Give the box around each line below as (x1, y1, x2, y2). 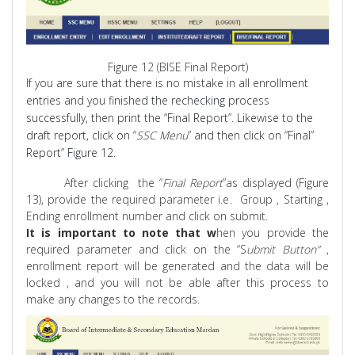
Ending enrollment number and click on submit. (26, 208, 269, 223)
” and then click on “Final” (188, 127, 315, 143)
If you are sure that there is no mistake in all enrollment (26, 74, 309, 90)
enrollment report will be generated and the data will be (26, 258, 329, 273)
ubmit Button (246, 241, 317, 257)
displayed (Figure (237, 174, 329, 190)
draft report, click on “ (26, 127, 137, 143)
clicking (93, 174, 129, 190)
